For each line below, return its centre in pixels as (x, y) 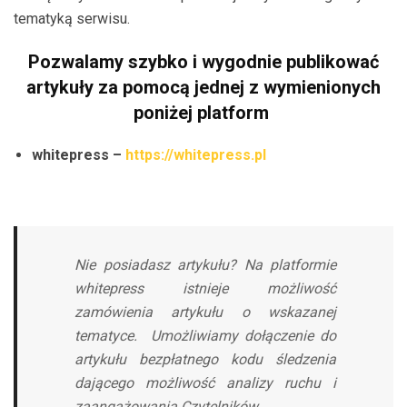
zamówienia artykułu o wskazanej (205, 312)
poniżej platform (203, 113)
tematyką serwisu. (72, 19)
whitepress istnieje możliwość (205, 288)
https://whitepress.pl (196, 155)
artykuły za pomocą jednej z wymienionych (203, 87)
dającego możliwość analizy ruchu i (205, 383)
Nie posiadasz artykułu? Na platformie (205, 265)
